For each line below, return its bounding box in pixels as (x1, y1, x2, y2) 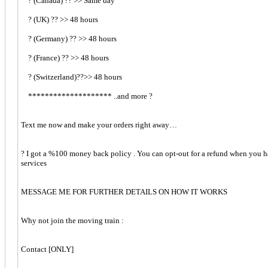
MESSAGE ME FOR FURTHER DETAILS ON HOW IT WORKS (21, 187, 227, 197)
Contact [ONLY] (21, 245, 74, 254)
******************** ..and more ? (21, 92, 153, 101)
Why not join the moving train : (21, 216, 124, 226)
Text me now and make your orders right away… (21, 120, 177, 130)
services (21, 159, 47, 168)
